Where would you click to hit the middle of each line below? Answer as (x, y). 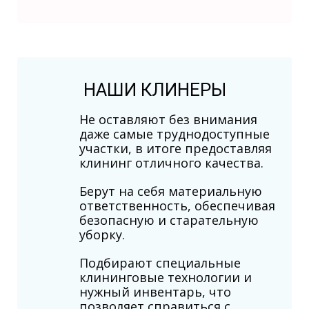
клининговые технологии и (166, 277)
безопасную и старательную (169, 220)
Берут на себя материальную (171, 191)
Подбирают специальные (160, 262)
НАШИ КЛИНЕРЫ (154, 89)
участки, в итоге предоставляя (176, 148)
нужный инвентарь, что (155, 291)
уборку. (102, 234)
